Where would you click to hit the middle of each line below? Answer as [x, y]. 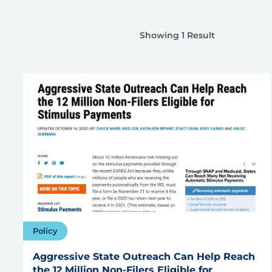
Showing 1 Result [177, 36]
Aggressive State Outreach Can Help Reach [144, 256]
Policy [45, 230]
